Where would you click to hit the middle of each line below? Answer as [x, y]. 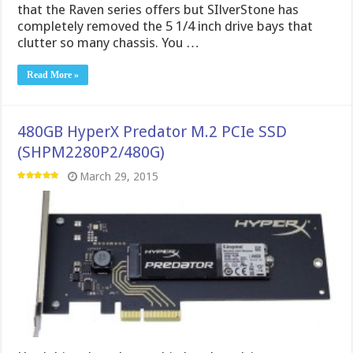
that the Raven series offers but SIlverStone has [158, 10]
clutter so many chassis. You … [109, 43]
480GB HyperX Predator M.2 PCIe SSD [152, 132]
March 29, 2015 [119, 177]
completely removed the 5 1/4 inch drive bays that [165, 26]
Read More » [53, 75]
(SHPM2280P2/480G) [91, 152]
